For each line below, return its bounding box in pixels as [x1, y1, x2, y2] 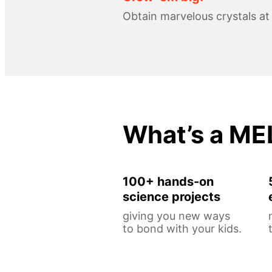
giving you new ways [123, 209, 230, 222]
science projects [123, 189, 220, 204]
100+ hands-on [123, 174, 214, 189]
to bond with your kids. [123, 222, 242, 235]
